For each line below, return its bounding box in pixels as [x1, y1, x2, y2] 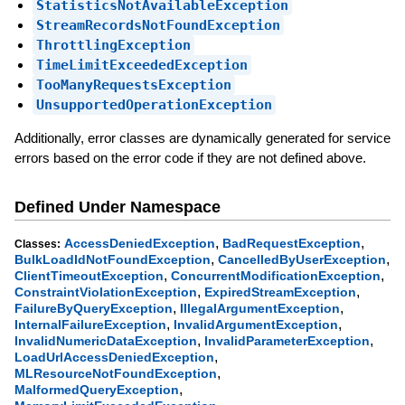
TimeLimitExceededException [35, 57, 248, 74]
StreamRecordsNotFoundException [35, 17, 280, 34]
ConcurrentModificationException [170, 268, 381, 283]
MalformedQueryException [14, 381, 179, 397]
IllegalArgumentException [179, 300, 340, 316]
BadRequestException [221, 235, 361, 250]
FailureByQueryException [14, 300, 173, 316]
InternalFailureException [14, 316, 166, 332]
